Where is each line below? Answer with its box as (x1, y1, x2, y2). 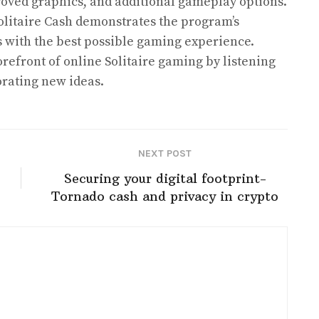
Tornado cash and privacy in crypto (51, 188, 278, 204)
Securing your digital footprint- (63, 170, 266, 187)
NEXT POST (138, 147, 192, 159)
